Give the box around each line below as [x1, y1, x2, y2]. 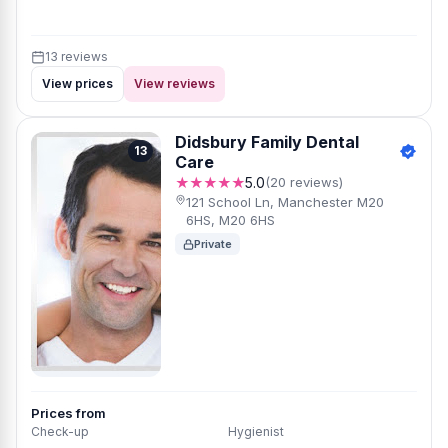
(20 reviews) [265, 174, 343, 190]
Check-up [31, 424, 89, 439]
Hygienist [228, 424, 284, 439]
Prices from [31, 405, 106, 421]
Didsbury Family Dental [175, 132, 359, 152]
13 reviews [45, 49, 108, 64]
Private [194, 237, 232, 251]
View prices [42, 76, 113, 91]
